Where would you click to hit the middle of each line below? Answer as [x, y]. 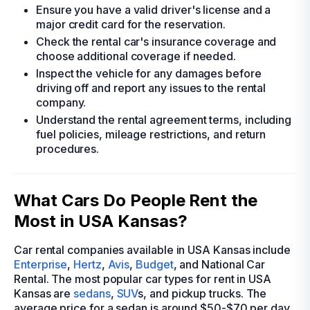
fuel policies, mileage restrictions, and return [151, 134]
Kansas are [44, 293]
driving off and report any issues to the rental [151, 88]
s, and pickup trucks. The [202, 293]
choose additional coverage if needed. [136, 56]
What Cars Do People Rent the [136, 200]
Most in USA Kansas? [101, 221]
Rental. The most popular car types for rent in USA [143, 279]
